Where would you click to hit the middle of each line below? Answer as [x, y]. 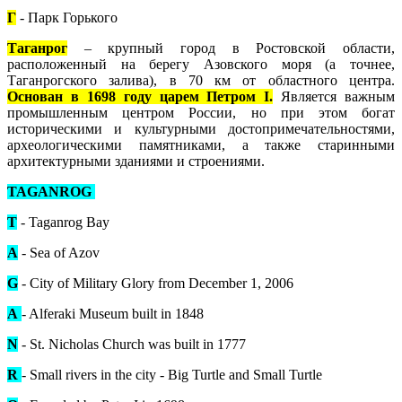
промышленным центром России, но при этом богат [201, 112]
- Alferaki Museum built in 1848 [113, 313]
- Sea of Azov [59, 252]
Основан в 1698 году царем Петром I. [140, 96]
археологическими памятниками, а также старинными [201, 144]
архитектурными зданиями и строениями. [193, 161]
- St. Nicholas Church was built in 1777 [132, 344]
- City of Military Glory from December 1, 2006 [156, 283]
